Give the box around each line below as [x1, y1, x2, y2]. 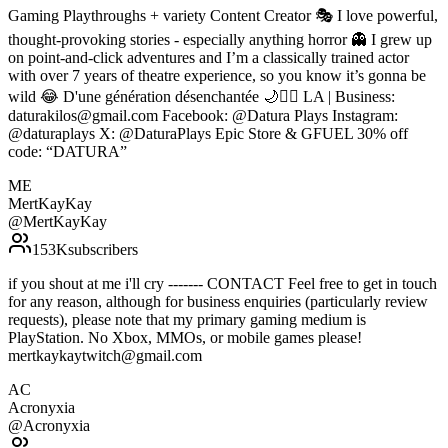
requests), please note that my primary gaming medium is [8, 311, 366, 329]
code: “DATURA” [8, 143, 127, 161]
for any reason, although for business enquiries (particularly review [8, 293, 428, 311]
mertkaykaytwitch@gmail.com [8, 347, 202, 365]
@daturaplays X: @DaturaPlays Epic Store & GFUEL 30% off [8, 125, 408, 143]
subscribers [68, 241, 138, 259]
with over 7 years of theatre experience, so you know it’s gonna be [8, 67, 426, 85]
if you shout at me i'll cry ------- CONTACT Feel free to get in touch [8, 275, 437, 293]
